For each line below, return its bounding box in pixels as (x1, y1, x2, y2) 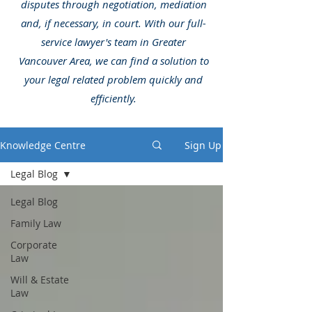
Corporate (10, 238, 57, 251)
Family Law (10, 217, 61, 230)
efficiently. (91, 91, 136, 105)
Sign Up (185, 138, 221, 152)
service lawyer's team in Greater (41, 35, 186, 49)
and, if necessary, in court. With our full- (21, 16, 206, 30)
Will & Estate (10, 273, 69, 286)
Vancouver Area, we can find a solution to (18, 54, 209, 68)
